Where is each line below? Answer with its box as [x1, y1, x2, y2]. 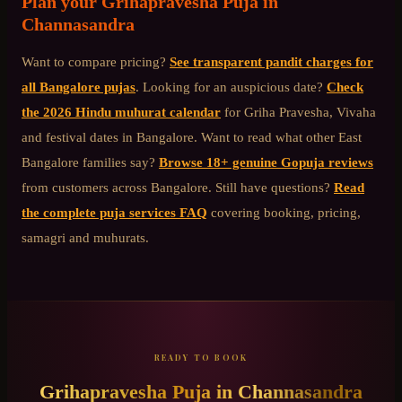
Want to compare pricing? [22, 54, 166, 70]
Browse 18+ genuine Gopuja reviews [159, 154, 373, 170]
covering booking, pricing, [211, 205, 361, 221]
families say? [79, 154, 155, 170]
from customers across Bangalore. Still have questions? [22, 179, 330, 196]
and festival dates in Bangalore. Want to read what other [22, 129, 338, 145]
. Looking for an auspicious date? [135, 79, 323, 95]
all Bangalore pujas [22, 79, 135, 95]
